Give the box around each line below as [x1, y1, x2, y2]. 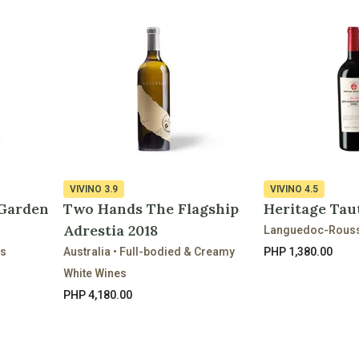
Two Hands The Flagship [63, 199, 239, 218]
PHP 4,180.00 [63, 288, 132, 301]
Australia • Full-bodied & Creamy [63, 244, 235, 258]
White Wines [63, 266, 127, 280]
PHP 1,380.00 [264, 244, 333, 258]
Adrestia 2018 [63, 220, 158, 240]
